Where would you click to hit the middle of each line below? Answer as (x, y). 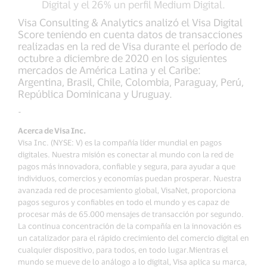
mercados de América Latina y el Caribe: (109, 70)
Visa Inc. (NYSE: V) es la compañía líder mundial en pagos (120, 142)
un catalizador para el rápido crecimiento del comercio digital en (133, 238)
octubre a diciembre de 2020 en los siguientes (122, 58)
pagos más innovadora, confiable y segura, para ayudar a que (127, 166)
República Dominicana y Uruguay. (95, 94)
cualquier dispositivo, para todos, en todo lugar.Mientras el (123, 250)
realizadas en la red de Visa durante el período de (130, 46)
